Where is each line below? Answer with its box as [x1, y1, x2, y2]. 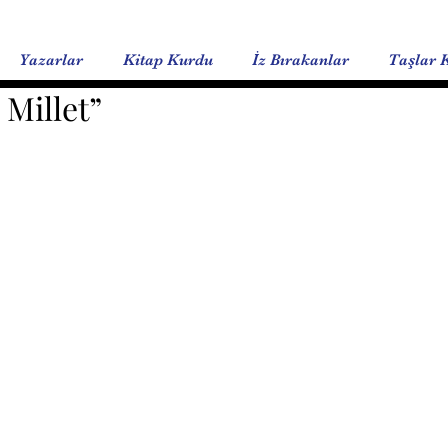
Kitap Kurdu [123, 51, 213, 69]
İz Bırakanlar [252, 51, 349, 69]
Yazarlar [19, 51, 83, 69]
